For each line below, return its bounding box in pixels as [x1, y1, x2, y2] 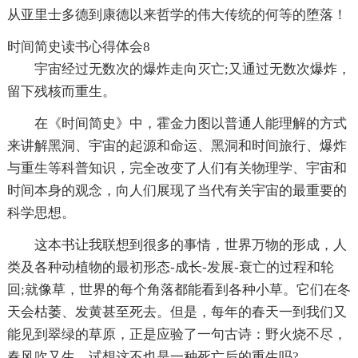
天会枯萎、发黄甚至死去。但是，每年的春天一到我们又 [6, 304, 347, 320]
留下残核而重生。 [6, 84, 116, 99]
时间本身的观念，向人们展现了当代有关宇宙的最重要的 [6, 183, 347, 198]
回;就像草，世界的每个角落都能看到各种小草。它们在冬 [6, 282, 351, 297]
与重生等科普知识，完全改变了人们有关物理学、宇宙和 [6, 161, 347, 176]
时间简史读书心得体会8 [6, 39, 150, 54]
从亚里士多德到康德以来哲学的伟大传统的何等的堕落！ [6, 7, 347, 22]
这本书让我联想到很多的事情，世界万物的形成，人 [34, 237, 347, 253]
